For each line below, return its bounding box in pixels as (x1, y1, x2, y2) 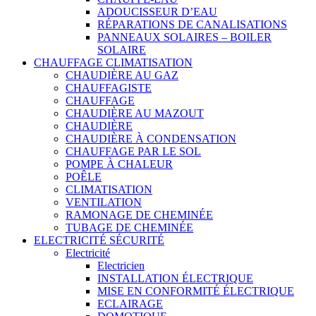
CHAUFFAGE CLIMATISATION (34, 56, 193, 68)
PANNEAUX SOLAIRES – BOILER (97, 31, 272, 43)
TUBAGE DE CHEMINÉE (66, 221, 193, 233)
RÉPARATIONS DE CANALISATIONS (97, 18, 287, 30)
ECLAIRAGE (97, 298, 163, 310)
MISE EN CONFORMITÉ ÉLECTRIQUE (97, 285, 294, 297)
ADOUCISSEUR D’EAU (97, 6, 217, 18)
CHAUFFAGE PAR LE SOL (66, 145, 201, 157)
